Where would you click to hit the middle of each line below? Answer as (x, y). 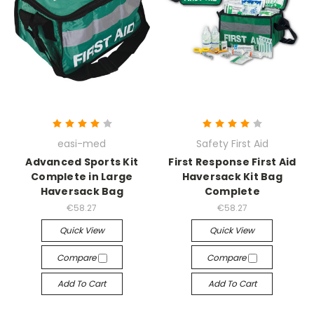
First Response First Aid (232, 162)
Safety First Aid (232, 144)
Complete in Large (82, 177)
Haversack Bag (82, 192)
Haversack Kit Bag (232, 177)
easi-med (82, 144)
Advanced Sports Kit (82, 162)
